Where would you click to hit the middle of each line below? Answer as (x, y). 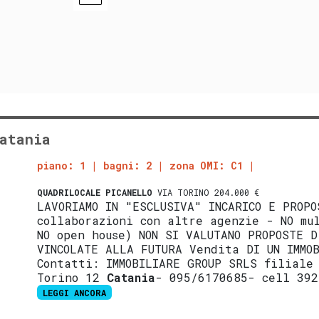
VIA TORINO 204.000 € (206, 192)
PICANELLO (129, 192)
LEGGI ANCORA (75, 292)
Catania (131, 277)
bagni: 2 (128, 165)
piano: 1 (62, 165)
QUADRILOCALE (69, 192)
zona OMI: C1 (206, 165)
